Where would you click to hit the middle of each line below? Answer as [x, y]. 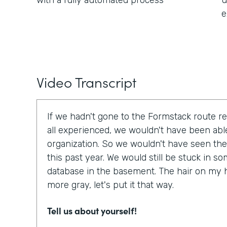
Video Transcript [86, 82]
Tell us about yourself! [92, 211]
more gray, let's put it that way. [110, 185]
